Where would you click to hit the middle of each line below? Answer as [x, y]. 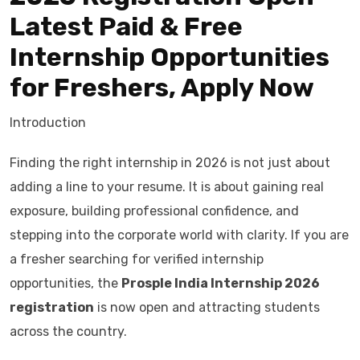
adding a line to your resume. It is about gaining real [167, 187]
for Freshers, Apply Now [162, 88]
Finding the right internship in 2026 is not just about [170, 163]
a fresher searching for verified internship [137, 259]
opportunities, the [65, 283]
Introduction [48, 123]
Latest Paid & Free [126, 27]
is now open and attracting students [207, 307]
